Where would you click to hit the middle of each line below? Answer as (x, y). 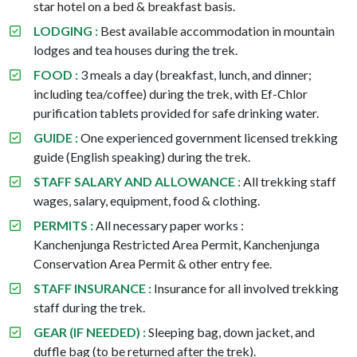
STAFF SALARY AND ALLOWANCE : (137, 181)
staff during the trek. (89, 307)
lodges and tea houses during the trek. (135, 49)
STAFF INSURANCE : (92, 288)
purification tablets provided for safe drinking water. (176, 112)
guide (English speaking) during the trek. (142, 156)
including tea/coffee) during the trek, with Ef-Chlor (171, 93)
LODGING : (66, 30)
